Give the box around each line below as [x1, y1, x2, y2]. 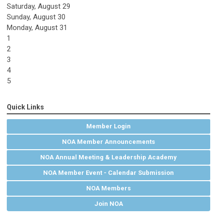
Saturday [7, 2, 34, 11]
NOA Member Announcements [62, 138, 155, 146]
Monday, [7, 23, 35, 32]
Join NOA [94, 200, 123, 208]
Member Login [86, 123, 131, 130]
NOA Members [86, 185, 131, 192]
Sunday [7, 13, 30, 22]
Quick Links [7, 103, 44, 111]
